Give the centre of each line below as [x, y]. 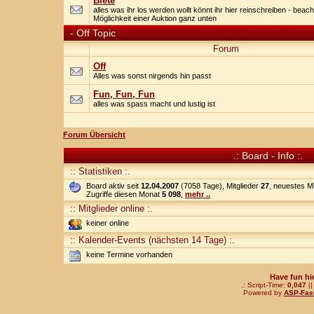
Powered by [263, 293]
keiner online [108, 223]
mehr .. [198, 194]
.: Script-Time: [264, 285]
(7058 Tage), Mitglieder [220, 186]
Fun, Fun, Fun [124, 94]
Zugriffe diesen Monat [124, 194]
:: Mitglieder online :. [110, 209]
